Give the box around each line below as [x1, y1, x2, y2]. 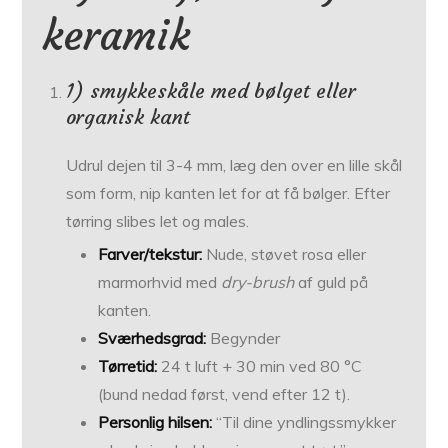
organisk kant [66, 104, 191, 130]
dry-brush [221, 272, 295, 293]
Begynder [206, 328, 281, 349]
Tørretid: [98, 356, 158, 377]
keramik [42, 9, 191, 62]
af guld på [294, 272, 369, 293]
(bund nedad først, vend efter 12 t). [98, 384, 351, 405]
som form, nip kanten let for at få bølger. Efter [66, 183, 391, 204]
